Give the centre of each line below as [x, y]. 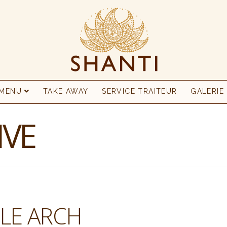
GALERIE [207, 91]
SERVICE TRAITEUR [140, 91]
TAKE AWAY [66, 91]
